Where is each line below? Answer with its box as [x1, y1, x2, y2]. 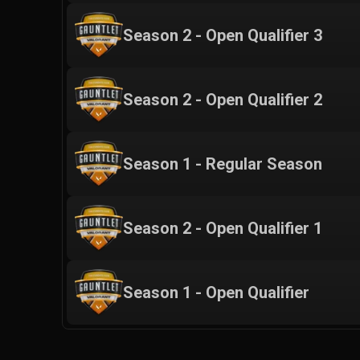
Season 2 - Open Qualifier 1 [123, 218, 322, 238]
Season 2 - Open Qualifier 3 [123, 25, 322, 45]
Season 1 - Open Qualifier [123, 282, 309, 302]
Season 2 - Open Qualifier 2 [123, 89, 322, 109]
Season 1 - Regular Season [123, 153, 322, 174]
